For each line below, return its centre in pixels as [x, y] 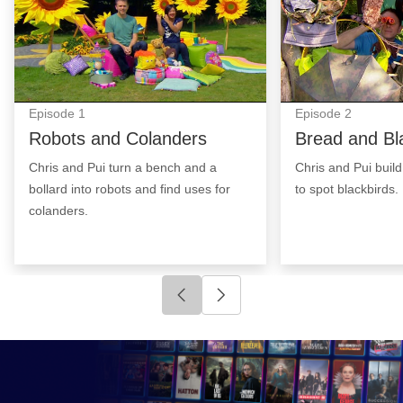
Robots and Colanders [118, 138]
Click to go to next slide [304, 307]
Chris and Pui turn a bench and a [123, 167]
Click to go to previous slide [280, 307]
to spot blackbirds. [347, 188]
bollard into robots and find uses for [130, 188]
